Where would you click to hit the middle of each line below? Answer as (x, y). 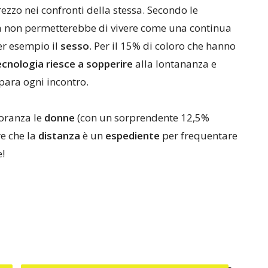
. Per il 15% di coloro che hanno (162, 46)
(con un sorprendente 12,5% (142, 118)
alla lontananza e (175, 64)
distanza (59, 135)
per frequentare (199, 135)
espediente (133, 135)
